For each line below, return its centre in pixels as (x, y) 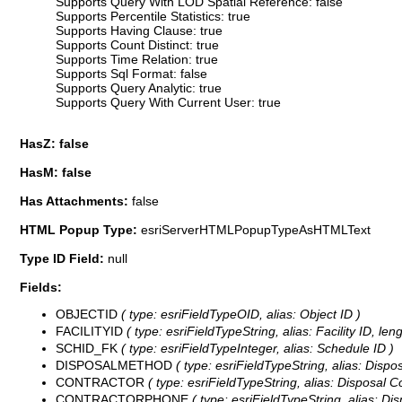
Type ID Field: (64, 258)
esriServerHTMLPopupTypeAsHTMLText (256, 229)
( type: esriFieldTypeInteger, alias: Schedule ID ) (256, 349)
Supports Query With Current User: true (168, 102)
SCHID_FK (87, 349)
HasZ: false (54, 143)
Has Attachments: (76, 201)
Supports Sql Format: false (131, 73)
